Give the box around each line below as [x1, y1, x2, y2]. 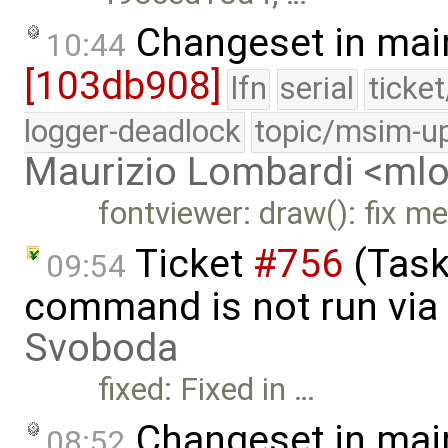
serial [280, 70, 355, 108]
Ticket [126, 241, 253, 288]
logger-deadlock [24, 113, 241, 151]
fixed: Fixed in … [98, 371, 316, 409]
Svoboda [24, 325, 178, 372]
